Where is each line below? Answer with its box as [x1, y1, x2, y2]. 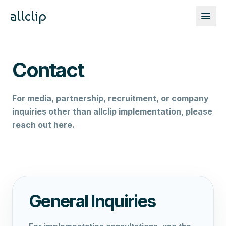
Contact [12, 58, 84, 82]
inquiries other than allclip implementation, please [12, 106, 212, 117]
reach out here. [12, 120, 75, 130]
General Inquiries [29, 191, 156, 211]
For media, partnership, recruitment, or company [12, 93, 209, 103]
